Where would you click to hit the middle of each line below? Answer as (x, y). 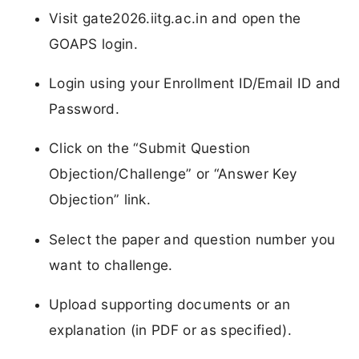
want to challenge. (111, 264)
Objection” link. (100, 200)
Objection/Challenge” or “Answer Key (173, 174)
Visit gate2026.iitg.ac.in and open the (175, 18)
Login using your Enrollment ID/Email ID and (195, 83)
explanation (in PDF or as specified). (170, 329)
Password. (84, 109)
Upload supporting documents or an (170, 304)
